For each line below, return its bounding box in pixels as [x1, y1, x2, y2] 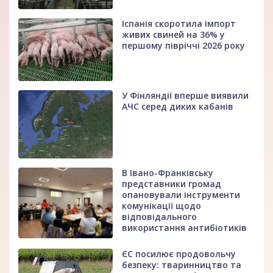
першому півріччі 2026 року [122, 39, 246, 51]
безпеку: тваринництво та [122, 258, 242, 271]
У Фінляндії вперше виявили [122, 90, 249, 102]
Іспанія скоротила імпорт [122, 17, 236, 29]
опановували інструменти [122, 188, 241, 200]
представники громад [122, 177, 222, 190]
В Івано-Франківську [122, 166, 214, 179]
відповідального [122, 210, 197, 222]
